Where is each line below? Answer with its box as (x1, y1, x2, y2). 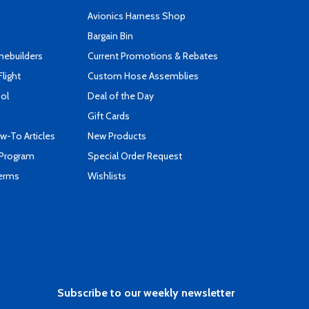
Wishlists (88, 170, 126, 182)
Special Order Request (88, 150, 182, 162)
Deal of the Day (88, 90, 154, 102)
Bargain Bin (88, 30, 133, 42)
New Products (88, 130, 146, 142)
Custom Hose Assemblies (88, 70, 199, 82)
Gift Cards (88, 110, 130, 122)
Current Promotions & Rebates (88, 50, 218, 62)
